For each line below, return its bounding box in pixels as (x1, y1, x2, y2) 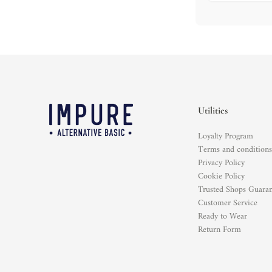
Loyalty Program (198, 129, 254, 144)
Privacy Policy (198, 155, 245, 171)
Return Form (198, 222, 242, 237)
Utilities (198, 104, 228, 117)
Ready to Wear (198, 209, 248, 224)
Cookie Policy (198, 169, 245, 184)
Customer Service (198, 195, 258, 211)
